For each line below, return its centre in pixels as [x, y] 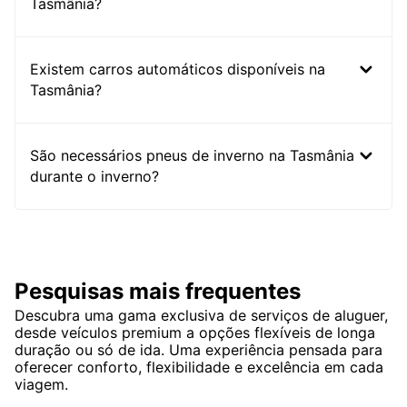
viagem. [41, 385]
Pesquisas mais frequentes [158, 292]
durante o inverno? [94, 177]
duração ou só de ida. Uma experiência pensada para [199, 350]
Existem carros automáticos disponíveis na [178, 69]
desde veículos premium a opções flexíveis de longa [195, 333]
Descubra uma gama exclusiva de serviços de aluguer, [201, 316]
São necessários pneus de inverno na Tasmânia [192, 156]
